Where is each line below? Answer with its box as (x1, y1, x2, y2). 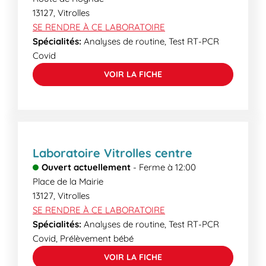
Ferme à (139, 161, 173, 173)
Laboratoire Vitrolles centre (33, 145, 192, 160)
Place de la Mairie (33, 176, 103, 187)
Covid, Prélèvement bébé (33, 233, 134, 244)
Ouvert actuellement (42, 161, 131, 173)
